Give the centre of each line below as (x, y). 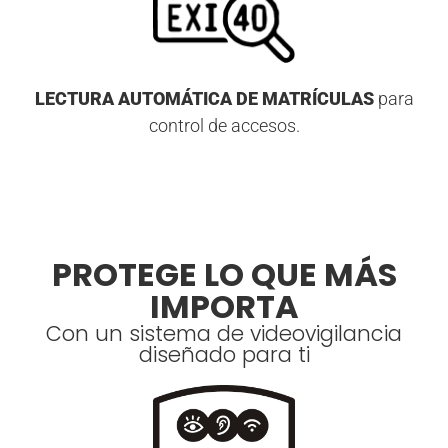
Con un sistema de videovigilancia (224, 334)
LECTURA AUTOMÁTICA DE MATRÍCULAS (204, 99)
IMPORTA (224, 307)
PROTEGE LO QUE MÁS (224, 275)
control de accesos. (224, 126)
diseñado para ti (224, 355)
